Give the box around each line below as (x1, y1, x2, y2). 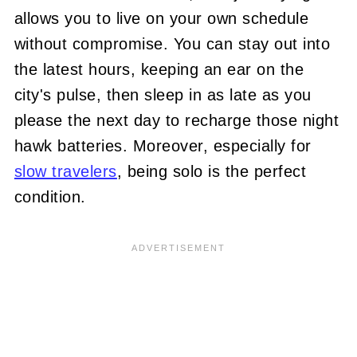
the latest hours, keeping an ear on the (14, 60, 304, 78)
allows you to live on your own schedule (14, 9, 309, 27)
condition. (14, 187, 86, 206)
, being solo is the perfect (116, 162, 307, 180)
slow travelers (14, 162, 117, 180)
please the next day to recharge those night (14, 111, 339, 129)
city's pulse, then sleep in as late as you (14, 85, 312, 104)
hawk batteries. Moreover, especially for (14, 136, 312, 155)
